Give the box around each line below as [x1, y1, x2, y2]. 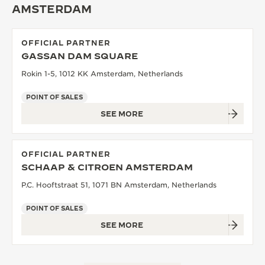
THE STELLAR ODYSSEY [41, 37, 133, 46]
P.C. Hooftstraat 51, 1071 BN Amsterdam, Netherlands [21, 180, 216, 189]
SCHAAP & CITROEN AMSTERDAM [21, 162, 193, 172]
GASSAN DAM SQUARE [21, 51, 138, 61]
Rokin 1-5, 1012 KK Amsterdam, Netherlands [21, 69, 183, 78]
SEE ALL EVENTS [41, 88, 106, 97]
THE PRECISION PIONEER [41, 63, 138, 72]
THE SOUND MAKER [41, 12, 118, 21]
